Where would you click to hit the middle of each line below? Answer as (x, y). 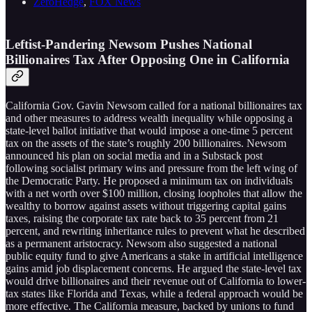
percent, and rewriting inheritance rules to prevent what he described (155, 231)
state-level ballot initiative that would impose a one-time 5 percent (149, 130)
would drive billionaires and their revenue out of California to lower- (156, 281)
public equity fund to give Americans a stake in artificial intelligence (154, 256)
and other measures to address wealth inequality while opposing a (149, 118)
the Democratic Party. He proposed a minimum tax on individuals (149, 180)
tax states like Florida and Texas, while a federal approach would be (154, 293)
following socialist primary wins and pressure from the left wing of (151, 168)
